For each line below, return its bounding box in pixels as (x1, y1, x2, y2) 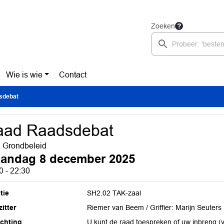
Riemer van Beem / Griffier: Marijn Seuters (87, 203, 222, 211)
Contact (59, 70, 87, 79)
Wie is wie (5, 70, 42, 79)
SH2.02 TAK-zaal (87, 189, 141, 197)
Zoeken (151, 22, 175, 30)
